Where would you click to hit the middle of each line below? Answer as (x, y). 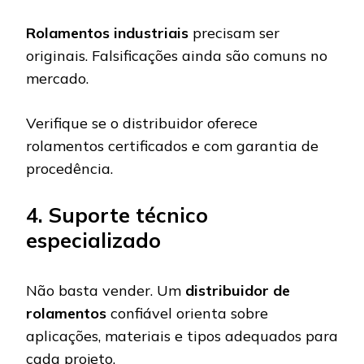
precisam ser (234, 32)
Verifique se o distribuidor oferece (142, 123)
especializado (93, 240)
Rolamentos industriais (107, 32)
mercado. (57, 78)
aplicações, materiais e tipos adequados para (182, 336)
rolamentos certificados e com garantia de (172, 145)
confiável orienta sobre (187, 313)
